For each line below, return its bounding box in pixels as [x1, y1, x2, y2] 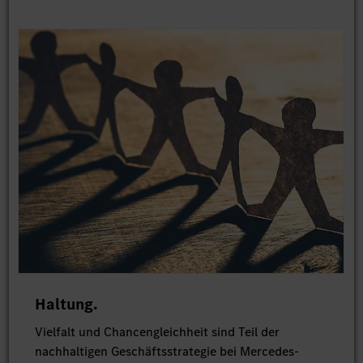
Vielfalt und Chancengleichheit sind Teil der [34, 322, 280, 340]
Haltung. [34, 293, 98, 315]
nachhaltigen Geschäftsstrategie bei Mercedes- [34, 342, 299, 360]
